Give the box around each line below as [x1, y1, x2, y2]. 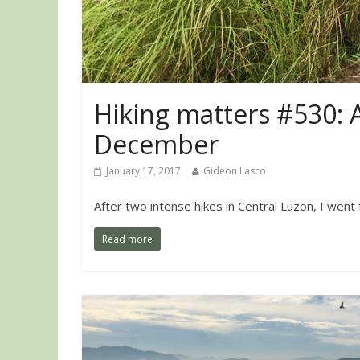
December [94, 127, 219, 162]
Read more [102, 232, 153, 246]
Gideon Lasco [203, 164, 266, 178]
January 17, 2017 [106, 164, 181, 178]
